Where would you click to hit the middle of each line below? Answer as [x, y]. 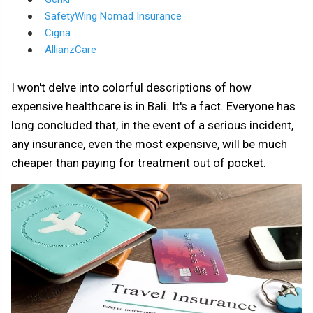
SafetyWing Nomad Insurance [113, 16]
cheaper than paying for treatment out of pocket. [139, 163]
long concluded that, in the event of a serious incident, [152, 125]
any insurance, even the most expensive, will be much [149, 144]
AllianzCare [71, 50]
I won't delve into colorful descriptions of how [131, 87]
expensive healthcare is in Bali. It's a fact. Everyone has [153, 106]
